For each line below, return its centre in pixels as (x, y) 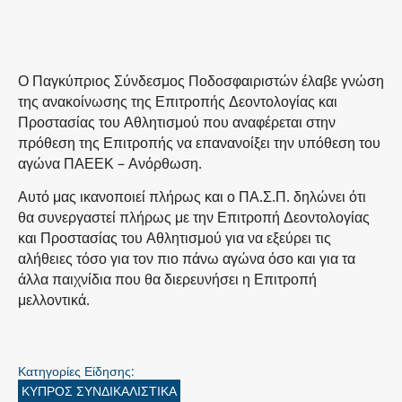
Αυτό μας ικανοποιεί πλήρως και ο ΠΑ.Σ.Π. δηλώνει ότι (192, 196)
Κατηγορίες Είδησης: (76, 371)
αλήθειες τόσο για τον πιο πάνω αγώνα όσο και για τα (187, 258)
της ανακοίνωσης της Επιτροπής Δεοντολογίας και (178, 101)
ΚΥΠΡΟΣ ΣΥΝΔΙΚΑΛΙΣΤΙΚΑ (99, 391)
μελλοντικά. (54, 299)
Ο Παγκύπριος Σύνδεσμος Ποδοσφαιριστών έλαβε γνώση (201, 80)
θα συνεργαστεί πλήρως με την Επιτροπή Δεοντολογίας (194, 217)
